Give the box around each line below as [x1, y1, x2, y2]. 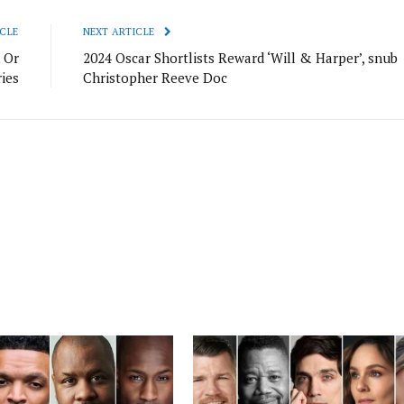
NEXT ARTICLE [82, 25, 158, 39]
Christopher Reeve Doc [82, 69, 227, 87]
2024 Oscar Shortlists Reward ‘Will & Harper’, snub [82, 49, 398, 68]
